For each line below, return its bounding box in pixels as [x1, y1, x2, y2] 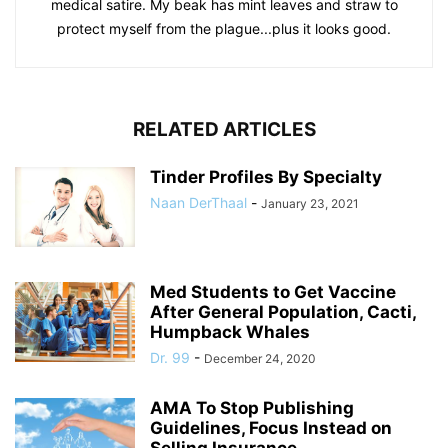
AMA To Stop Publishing [150, 398, 354, 418]
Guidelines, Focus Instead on [150, 418, 392, 438]
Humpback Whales [150, 322, 310, 342]
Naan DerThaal [150, 194, 247, 211]
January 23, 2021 [261, 196, 359, 211]
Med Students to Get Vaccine [150, 282, 396, 302]
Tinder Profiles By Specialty [150, 167, 382, 187]
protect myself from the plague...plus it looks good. [57, 20, 391, 37]
